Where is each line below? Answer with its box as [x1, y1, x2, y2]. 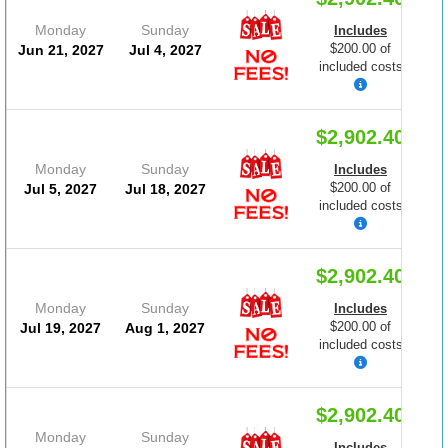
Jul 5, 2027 [24, 180, 97, 197]
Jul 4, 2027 [128, 41, 202, 58]
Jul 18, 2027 [124, 180, 206, 197]
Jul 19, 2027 [20, 319, 101, 336]
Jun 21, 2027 [17, 41, 104, 58]
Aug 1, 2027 [125, 319, 205, 336]
